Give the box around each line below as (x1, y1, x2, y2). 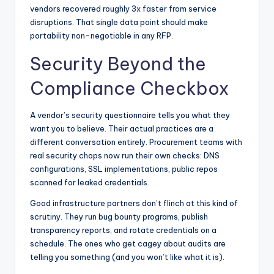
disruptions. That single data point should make (30, 17, 208, 27)
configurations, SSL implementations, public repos (30, 164, 218, 174)
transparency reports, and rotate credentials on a (30, 225, 217, 235)
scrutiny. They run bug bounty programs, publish (30, 212, 208, 221)
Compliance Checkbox (30, 77, 229, 100)
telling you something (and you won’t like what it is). (30, 252, 224, 262)
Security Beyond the (30, 53, 206, 75)
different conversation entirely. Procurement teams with (30, 137, 242, 147)
